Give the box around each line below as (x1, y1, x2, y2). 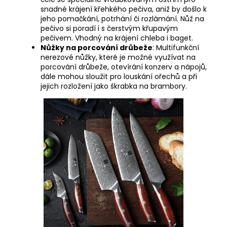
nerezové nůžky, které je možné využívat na (41, 52, 196, 62)
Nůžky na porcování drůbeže (41, 42, 153, 53)
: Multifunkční (153, 42, 199, 53)
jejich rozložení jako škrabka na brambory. (41, 81, 187, 91)
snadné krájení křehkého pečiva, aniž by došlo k (41, 4, 207, 14)
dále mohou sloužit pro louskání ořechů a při (41, 71, 197, 82)
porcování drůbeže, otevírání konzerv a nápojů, (41, 61, 207, 72)
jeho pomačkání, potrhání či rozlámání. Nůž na (41, 13, 204, 24)
